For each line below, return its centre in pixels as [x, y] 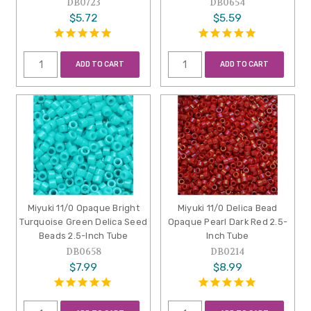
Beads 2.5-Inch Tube [83, 236]
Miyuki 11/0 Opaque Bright [83, 208]
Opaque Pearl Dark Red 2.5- [228, 222]
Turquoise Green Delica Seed [84, 222]
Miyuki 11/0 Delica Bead [227, 208]
